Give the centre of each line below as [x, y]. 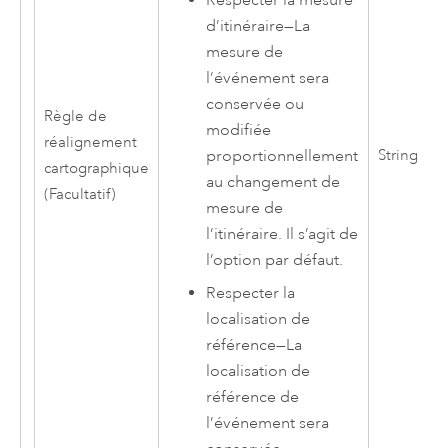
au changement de [273, 182]
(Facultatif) [79, 195]
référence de [253, 396]
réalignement [90, 143]
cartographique [96, 169]
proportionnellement [282, 156]
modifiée [239, 130]
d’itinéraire [245, 26]
